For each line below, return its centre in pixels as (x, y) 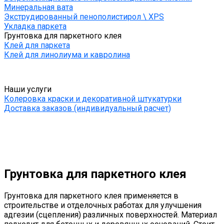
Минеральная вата (38, 7)
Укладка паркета (35, 26)
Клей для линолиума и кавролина (67, 55)
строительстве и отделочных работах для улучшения (103, 205)
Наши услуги (28, 89)
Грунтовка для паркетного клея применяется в (91, 196)
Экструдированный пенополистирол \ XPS (84, 17)
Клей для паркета (37, 45)
